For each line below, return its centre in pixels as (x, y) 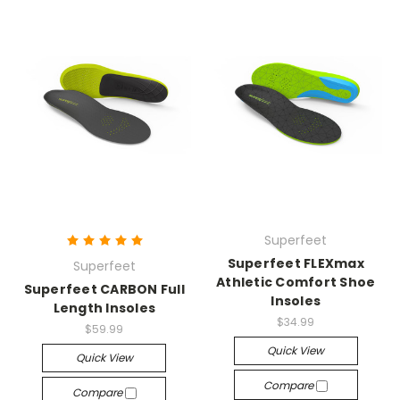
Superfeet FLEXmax (296, 263)
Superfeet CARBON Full (104, 289)
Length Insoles (104, 308)
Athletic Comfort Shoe (296, 282)
